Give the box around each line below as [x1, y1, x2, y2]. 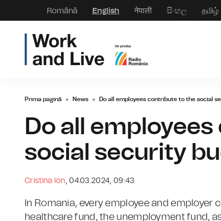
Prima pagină [25, 95, 62, 103]
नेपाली [134, 5, 152, 16]
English [92, 5, 119, 16]
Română [46, 5, 77, 16]
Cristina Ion [25, 176, 66, 185]
